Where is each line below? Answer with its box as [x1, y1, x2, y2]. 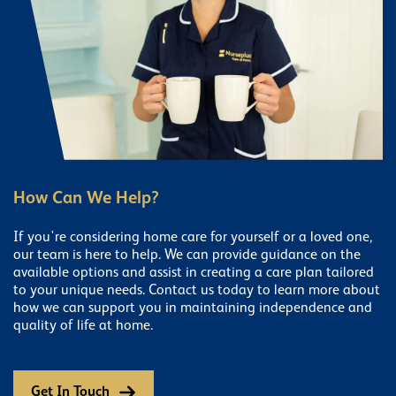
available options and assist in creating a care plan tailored [13, 265, 374, 280]
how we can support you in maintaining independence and [13, 301, 372, 316]
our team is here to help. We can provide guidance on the [13, 247, 361, 263]
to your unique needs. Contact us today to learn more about [13, 283, 380, 298]
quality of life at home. [13, 318, 153, 333]
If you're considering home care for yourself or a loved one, [13, 230, 372, 245]
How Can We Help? [13, 189, 159, 208]
